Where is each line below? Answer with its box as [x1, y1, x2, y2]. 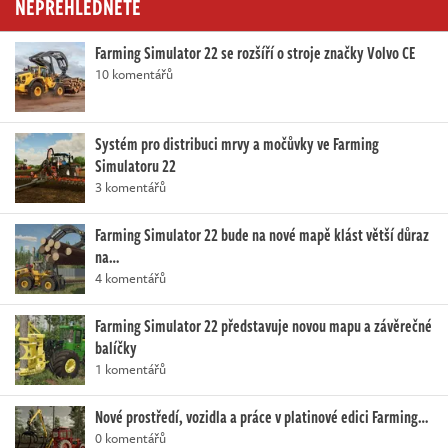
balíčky [95, 336, 137, 361]
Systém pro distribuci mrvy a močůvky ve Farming [95, 132, 379, 157]
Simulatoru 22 [95, 154, 176, 179]
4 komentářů [95, 268, 166, 289]
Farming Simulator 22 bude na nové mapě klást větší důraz [95, 223, 429, 248]
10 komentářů [95, 64, 173, 85]
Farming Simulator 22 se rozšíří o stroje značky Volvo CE [95, 41, 415, 66]
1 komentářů [95, 359, 166, 380]
